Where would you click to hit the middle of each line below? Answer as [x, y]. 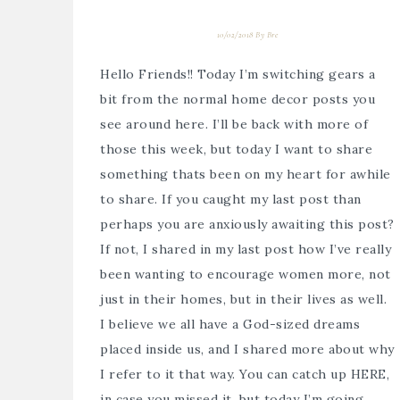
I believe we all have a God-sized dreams [230, 324]
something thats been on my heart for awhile [246, 174]
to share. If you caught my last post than [231, 199]
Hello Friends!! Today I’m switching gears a [238, 74]
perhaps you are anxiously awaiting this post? [247, 224]
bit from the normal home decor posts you [237, 99]
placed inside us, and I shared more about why [247, 349]
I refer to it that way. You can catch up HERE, [245, 374]
